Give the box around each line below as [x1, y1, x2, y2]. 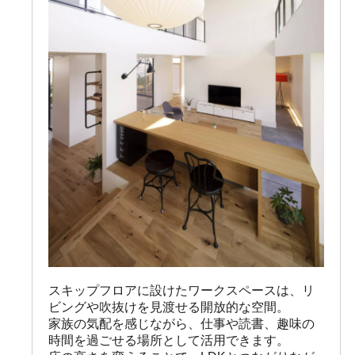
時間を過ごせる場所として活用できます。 [48, 334, 289, 347]
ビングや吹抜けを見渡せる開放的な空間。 [48, 300, 289, 314]
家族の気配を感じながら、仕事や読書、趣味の [48, 317, 315, 330]
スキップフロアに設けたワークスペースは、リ [48, 284, 315, 297]
